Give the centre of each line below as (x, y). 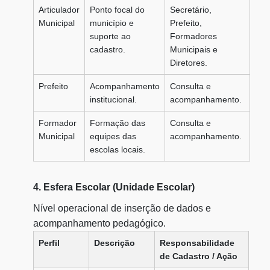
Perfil (49, 243)
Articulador (59, 10)
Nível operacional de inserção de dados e (122, 208)
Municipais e (194, 49)
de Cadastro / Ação (199, 256)
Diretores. (189, 63)
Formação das (118, 123)
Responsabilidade (197, 243)
